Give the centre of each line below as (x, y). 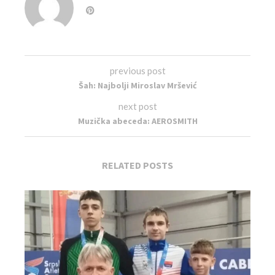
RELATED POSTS (137, 165)
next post (137, 106)
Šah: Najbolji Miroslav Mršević (137, 85)
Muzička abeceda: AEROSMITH (137, 121)
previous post (137, 71)
